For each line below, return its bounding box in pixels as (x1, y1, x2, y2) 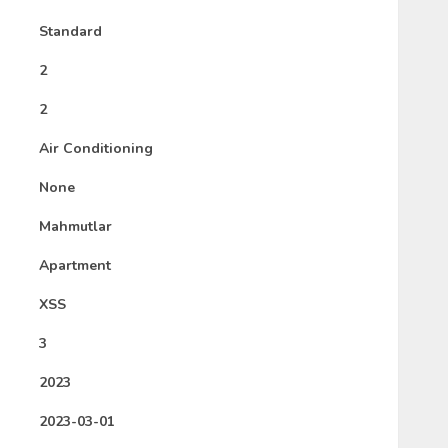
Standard (39, 21, 102, 41)
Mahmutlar (39, 216, 112, 236)
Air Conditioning (39, 138, 153, 158)
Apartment (39, 255, 111, 275)
